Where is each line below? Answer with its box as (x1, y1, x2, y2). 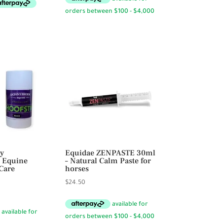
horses (65, 163, 89, 174)
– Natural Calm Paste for (65, 155, 151, 166)
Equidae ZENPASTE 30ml (65, 147, 156, 158)
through (2, 4, 26, 11)
